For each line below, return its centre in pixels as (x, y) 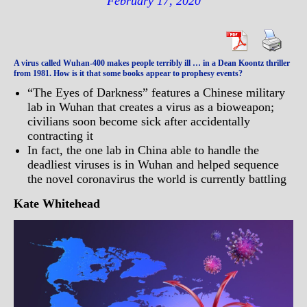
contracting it (60, 136)
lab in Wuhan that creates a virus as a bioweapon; (151, 107)
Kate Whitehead (62, 204)
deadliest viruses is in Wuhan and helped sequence (153, 164)
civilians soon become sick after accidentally (139, 121)
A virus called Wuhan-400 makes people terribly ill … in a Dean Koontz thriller (152, 63)
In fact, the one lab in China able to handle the (143, 150)
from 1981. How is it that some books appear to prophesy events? (128, 73)
